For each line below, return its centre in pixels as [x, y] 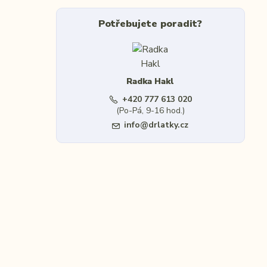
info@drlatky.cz [156, 125]
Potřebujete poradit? [150, 24]
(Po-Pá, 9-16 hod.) [150, 111]
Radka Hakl [150, 81]
